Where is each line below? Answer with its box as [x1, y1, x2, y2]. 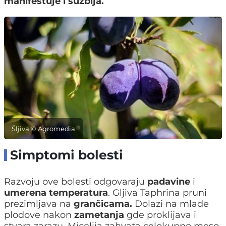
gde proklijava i [124, 209, 196, 221]
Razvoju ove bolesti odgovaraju [4, 176, 147, 188]
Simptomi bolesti [10, 147, 123, 163]
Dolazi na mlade [132, 198, 209, 210]
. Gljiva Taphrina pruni [108, 187, 207, 199]
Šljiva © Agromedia [12, 125, 75, 133]
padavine [147, 176, 190, 188]
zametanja [74, 209, 124, 221]
